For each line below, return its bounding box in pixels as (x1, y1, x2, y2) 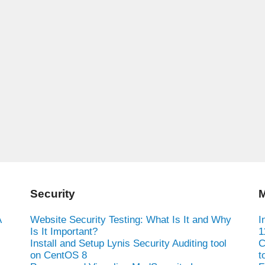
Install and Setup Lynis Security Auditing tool (30, 237, 227, 249)
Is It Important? (30, 225, 98, 237)
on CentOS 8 (30, 249, 87, 261)
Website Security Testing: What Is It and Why (30, 214, 231, 225)
